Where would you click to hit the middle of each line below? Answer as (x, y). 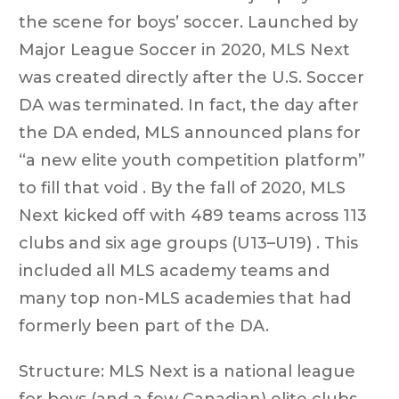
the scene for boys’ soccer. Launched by (188, 22)
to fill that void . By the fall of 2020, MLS (182, 187)
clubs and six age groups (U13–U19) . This (188, 243)
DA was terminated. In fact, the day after (189, 105)
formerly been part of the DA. (144, 326)
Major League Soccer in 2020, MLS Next (184, 49)
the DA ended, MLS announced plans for (190, 132)
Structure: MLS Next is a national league (187, 371)
